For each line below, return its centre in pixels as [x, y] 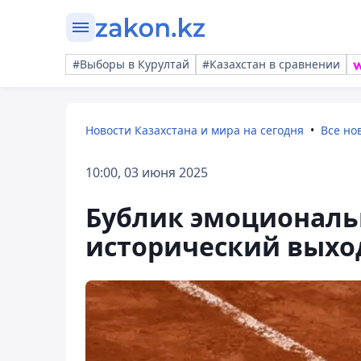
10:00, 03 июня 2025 [147, 172]
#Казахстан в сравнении [271, 64]
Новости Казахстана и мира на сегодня [195, 130]
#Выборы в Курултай [131, 64]
